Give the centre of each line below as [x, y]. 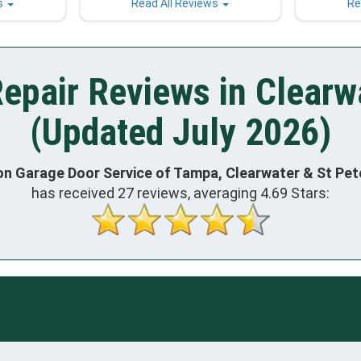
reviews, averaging [197, 193]
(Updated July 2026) [180, 133]
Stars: [309, 193]
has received [75, 193]
